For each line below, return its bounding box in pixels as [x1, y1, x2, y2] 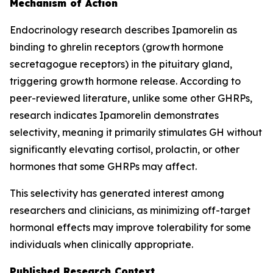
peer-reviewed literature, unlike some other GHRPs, [10, 92, 252, 104]
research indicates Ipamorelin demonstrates [10, 109, 219, 121]
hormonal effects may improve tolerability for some [10, 221, 251, 233]
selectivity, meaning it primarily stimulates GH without [10, 126, 262, 138]
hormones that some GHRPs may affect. [10, 160, 197, 172]
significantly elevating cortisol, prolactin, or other [10, 143, 239, 155]
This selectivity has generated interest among [10, 187, 224, 199]
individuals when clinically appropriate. [10, 238, 193, 250]
